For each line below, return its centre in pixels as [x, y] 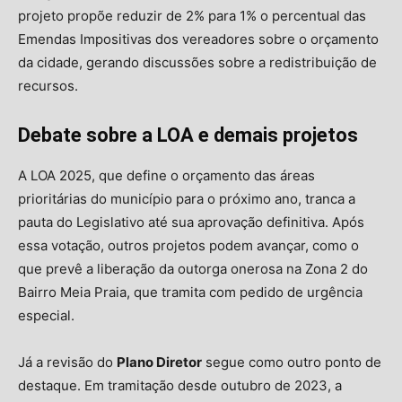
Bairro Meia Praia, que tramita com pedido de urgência [190, 293]
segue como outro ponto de [292, 363]
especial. [46, 316]
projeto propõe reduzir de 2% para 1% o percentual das [192, 16]
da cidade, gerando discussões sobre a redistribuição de [197, 63]
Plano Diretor [159, 363]
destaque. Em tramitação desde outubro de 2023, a [180, 386]
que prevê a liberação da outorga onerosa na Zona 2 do [193, 269]
